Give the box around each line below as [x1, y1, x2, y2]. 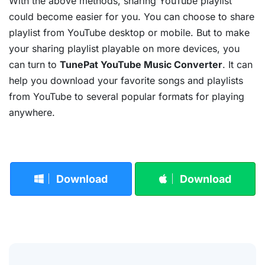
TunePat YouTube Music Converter [60, 58, 222, 70]
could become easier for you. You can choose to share [9, 10, 254, 22]
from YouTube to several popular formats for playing [9, 90, 244, 102]
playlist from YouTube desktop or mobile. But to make [9, 26, 250, 38]
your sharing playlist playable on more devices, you [9, 42, 240, 54]
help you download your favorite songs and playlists [9, 74, 243, 86]
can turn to [9, 58, 60, 70]
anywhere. [9, 106, 55, 118]
